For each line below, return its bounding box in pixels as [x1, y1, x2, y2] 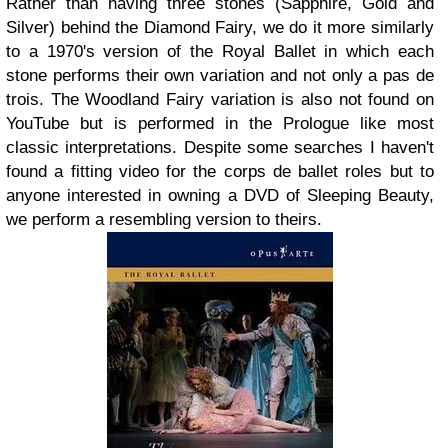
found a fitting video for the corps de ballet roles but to [6, 162, 434, 181]
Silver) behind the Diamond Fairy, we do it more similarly [6, 18, 434, 37]
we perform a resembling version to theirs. [6, 210, 322, 229]
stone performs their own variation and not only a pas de [6, 66, 434, 85]
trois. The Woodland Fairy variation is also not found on [6, 90, 434, 109]
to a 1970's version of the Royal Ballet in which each [6, 42, 434, 61]
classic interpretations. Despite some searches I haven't [6, 138, 434, 157]
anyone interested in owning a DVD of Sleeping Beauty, [6, 186, 434, 205]
